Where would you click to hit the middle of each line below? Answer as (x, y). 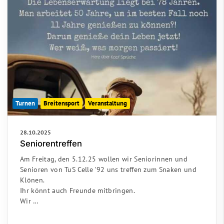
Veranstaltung (107, 103)
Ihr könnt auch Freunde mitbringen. (77, 190)
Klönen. (32, 180)
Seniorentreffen (51, 144)
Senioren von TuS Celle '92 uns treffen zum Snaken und (108, 169)
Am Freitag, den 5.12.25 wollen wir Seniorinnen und (104, 159)
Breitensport (61, 103)
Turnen (25, 103)
